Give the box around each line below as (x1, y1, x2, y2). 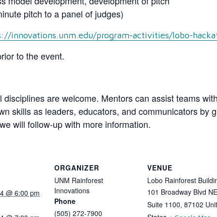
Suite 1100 (147, 199, 180, 209)
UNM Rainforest (54, 175, 103, 185)
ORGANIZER (54, 162, 99, 172)
